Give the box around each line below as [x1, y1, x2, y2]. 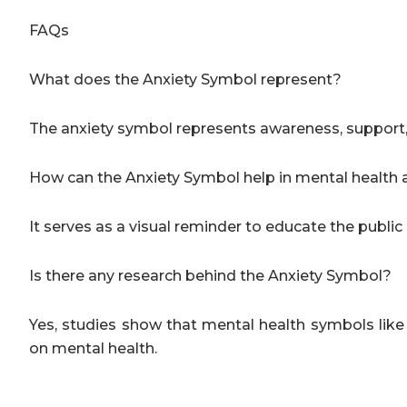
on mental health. [29, 339, 157, 357]
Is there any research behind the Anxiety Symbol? [29, 266, 395, 284]
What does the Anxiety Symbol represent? [29, 70, 345, 88]
